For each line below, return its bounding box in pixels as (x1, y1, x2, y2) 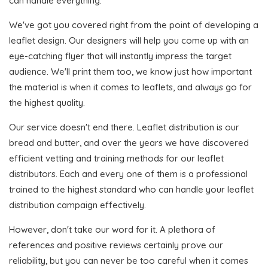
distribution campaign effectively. (9, 199, 146, 211)
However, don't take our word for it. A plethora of (9, 223, 215, 235)
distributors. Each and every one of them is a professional (9, 167, 248, 179)
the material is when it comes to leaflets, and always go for (9, 81, 252, 93)
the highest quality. (9, 96, 85, 108)
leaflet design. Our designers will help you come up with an (9, 34, 249, 46)
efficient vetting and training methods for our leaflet (9, 152, 224, 164)
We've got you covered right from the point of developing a (9, 19, 258, 31)
